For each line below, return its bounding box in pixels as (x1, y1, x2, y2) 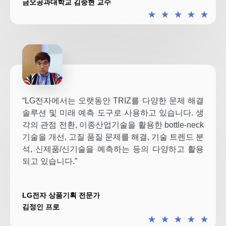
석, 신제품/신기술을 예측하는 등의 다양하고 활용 (22, 144, 204, 153)
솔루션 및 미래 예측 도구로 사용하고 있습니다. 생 (22, 108, 204, 117)
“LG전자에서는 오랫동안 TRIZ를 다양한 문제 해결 (22, 96, 204, 105)
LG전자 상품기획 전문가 (22, 191, 100, 199)
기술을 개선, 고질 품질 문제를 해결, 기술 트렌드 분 (22, 132, 204, 141)
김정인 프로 (22, 203, 60, 211)
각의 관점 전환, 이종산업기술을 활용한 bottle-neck (22, 120, 204, 129)
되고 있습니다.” (22, 156, 77, 165)
